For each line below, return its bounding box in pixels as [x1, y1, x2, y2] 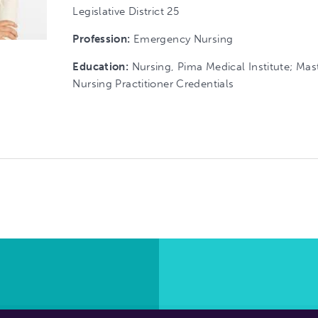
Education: [72, 60, 132, 73]
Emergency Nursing [133, 33, 234, 45]
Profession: [72, 33, 133, 45]
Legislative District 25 [72, 5, 180, 18]
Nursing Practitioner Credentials [72, 77, 234, 90]
